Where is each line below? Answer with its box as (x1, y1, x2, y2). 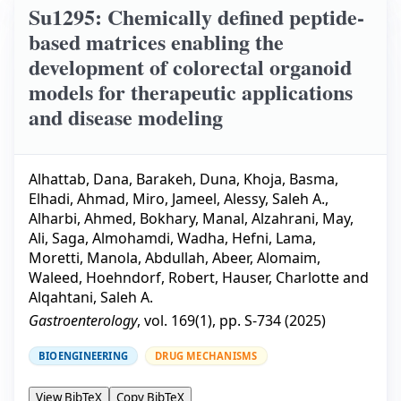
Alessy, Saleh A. (224, 189, 325, 209)
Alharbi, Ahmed (29, 209, 132, 229)
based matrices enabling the (29, 26, 284, 58)
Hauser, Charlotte (222, 268, 339, 288)
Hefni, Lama (232, 228, 312, 249)
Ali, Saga (29, 228, 85, 249)
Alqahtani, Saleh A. (29, 287, 153, 308)
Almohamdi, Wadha (92, 228, 225, 249)
